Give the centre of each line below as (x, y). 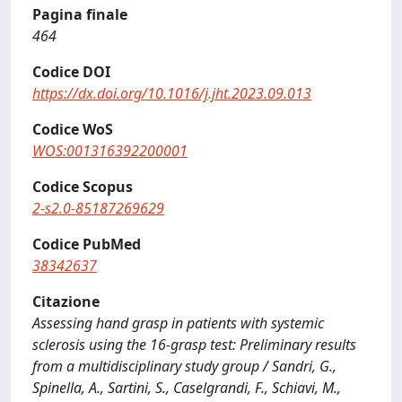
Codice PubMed (87, 244)
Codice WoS (73, 129)
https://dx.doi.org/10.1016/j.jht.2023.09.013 (172, 93)
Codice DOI (71, 72)
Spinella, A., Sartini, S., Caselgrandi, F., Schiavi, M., (187, 388)
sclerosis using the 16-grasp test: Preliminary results (194, 345)
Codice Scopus (83, 187)
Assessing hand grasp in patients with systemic (178, 323)
